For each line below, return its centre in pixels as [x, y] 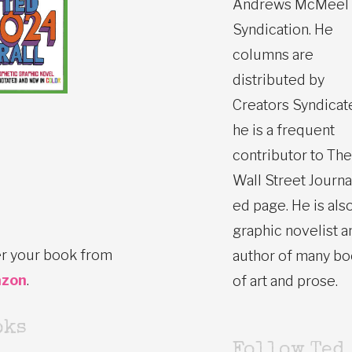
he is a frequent [284, 130]
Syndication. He [283, 29]
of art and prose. [285, 280]
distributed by [279, 79]
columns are [273, 54]
